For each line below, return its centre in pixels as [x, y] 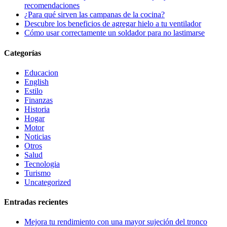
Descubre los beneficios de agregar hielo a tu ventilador [113, 24]
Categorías [23, 53]
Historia [37, 109]
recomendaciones [52, 6]
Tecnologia [42, 164]
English [36, 82]
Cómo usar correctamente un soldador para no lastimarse [115, 33]
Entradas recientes [36, 202]
